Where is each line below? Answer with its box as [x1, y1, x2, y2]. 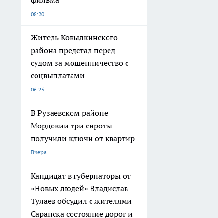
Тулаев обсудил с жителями [31, 196, 132, 206]
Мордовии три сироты [31, 121, 112, 131]
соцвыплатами [31, 71, 85, 81]
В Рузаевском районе [31, 108, 108, 118]
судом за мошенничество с [31, 58, 128, 68]
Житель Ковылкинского [31, 33, 118, 43]
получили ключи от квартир [31, 133, 135, 144]
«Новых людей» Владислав [31, 183, 128, 194]
